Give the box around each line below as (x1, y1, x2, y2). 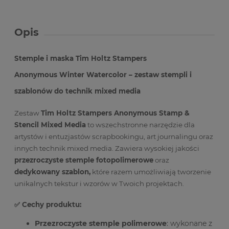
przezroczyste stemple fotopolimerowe (14, 156, 153, 165)
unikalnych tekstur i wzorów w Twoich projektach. (14, 179, 184, 188)
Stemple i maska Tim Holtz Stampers (14, 54, 147, 62)
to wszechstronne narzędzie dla (86, 121, 195, 129)
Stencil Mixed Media (14, 121, 86, 129)
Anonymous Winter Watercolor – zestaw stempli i (14, 71, 192, 79)
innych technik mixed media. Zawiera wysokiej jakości (14, 144, 199, 153)
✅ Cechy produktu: (14, 200, 81, 209)
